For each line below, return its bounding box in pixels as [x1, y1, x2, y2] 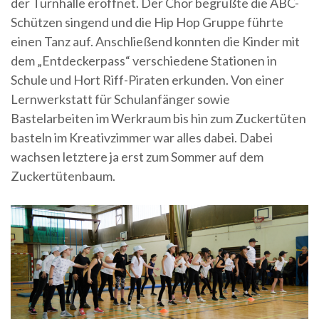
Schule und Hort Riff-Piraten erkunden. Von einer [11, 72, 284, 88]
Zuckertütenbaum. [11, 168, 115, 184]
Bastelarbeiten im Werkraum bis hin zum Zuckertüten [11, 110, 306, 126]
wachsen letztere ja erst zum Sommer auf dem [11, 149, 263, 164]
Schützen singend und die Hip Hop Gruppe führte [11, 14, 283, 30]
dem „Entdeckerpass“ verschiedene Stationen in [11, 53, 277, 68]
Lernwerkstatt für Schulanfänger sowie [11, 91, 230, 107]
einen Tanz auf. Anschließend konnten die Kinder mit [11, 33, 300, 49]
